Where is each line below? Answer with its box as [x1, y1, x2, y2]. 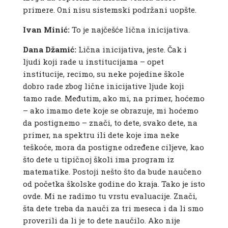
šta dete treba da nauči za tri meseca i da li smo [22, 203, 204, 214]
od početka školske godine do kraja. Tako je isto [22, 179, 205, 189]
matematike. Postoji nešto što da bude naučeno [22, 166, 202, 177]
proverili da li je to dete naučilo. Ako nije [22, 215, 180, 226]
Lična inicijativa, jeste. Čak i [76, 44, 187, 55]
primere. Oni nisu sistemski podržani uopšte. [22, 5, 196, 15]
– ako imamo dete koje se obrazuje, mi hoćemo [22, 105, 198, 116]
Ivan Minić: [22, 24, 70, 35]
